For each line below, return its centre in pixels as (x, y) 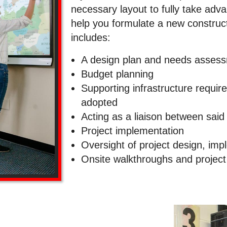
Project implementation (132, 130)
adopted (99, 102)
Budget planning (117, 74)
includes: (90, 37)
